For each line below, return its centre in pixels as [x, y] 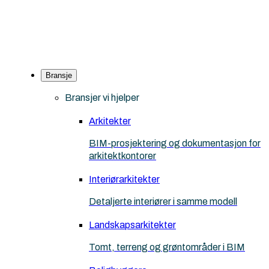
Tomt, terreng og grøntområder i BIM [167, 247]
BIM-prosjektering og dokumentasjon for [175, 143]
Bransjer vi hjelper [102, 98]
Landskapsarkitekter [132, 225]
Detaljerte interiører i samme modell [163, 201]
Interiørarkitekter [124, 179]
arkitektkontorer [122, 156]
